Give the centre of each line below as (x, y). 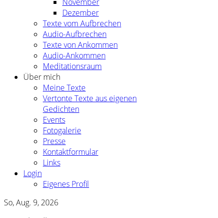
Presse (54, 141)
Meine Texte (64, 88)
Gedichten (61, 109)
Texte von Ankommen (80, 45)
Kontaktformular (71, 152)
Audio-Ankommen (74, 56)
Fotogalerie (62, 131)
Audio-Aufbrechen (75, 34)
